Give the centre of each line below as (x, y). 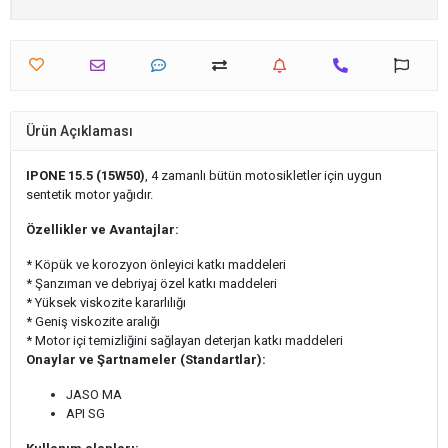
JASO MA (94, 395)
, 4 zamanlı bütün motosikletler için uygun (263, 176)
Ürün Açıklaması (79, 130)
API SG (85, 414)
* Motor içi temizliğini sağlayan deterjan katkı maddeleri (184, 341)
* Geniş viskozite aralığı (93, 322)
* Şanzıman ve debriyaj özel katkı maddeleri (151, 284)
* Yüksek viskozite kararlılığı (106, 303)
